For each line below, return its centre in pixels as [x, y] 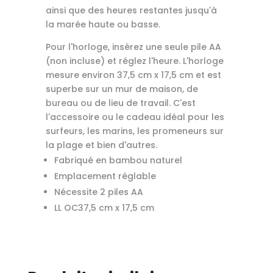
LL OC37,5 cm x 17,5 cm [104, 207]
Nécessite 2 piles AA [98, 192]
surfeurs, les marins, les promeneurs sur [134, 131]
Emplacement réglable [105, 176]
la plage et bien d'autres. [101, 145]
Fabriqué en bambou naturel [118, 160]
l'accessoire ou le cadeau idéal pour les [135, 117]
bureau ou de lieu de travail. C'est [120, 103]
